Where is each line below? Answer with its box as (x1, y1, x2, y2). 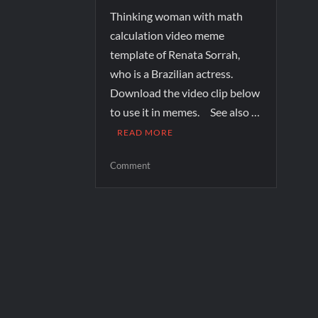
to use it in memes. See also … (110, 104, 261, 119)
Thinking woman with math (110, 9, 243, 23)
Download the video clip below (110, 85, 261, 99)
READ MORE (117, 126, 174, 138)
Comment (110, 159, 151, 171)
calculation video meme (110, 28, 225, 42)
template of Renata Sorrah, (110, 47, 241, 61)
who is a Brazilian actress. (110, 66, 234, 80)
